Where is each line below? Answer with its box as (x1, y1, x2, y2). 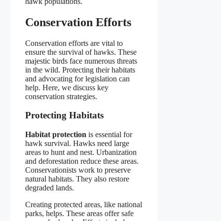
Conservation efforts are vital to (25, 38, 123, 47)
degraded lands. (25, 184, 74, 192)
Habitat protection (25, 130, 86, 139)
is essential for (86, 130, 132, 139)
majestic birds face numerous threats (25, 56, 137, 65)
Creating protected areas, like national (25, 200, 142, 209)
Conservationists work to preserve (25, 166, 131, 175)
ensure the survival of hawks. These (25, 47, 137, 56)
